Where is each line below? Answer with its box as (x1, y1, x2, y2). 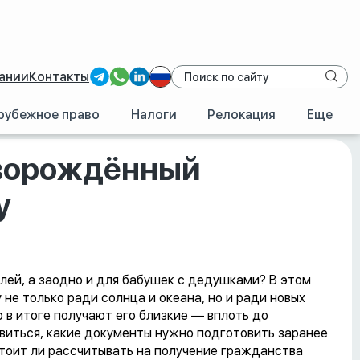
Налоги (130, 107, 177, 123)
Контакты (29, 69, 89, 85)
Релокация (207, 107, 276, 123)
